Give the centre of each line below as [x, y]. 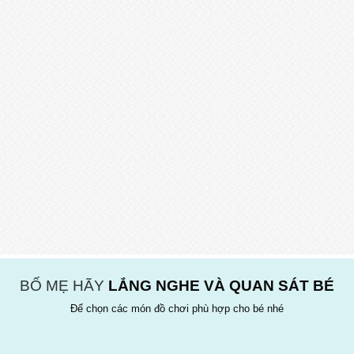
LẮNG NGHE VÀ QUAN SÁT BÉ [221, 285]
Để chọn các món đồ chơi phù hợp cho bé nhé [177, 308]
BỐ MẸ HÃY [64, 285]
